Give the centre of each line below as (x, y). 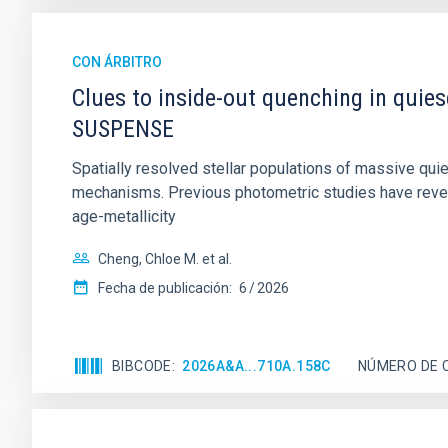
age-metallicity (124, 216)
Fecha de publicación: (165, 288)
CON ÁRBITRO (117, 62)
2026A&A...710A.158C (256, 365)
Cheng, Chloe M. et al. (165, 259)
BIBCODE (142, 365)
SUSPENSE (123, 129)
